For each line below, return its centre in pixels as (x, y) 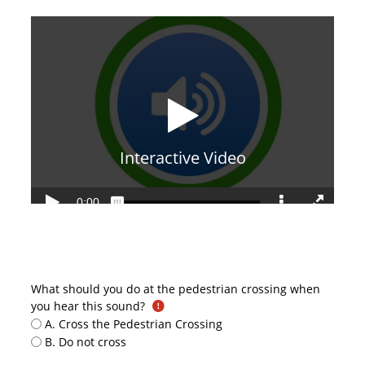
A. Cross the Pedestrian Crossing (134, 323)
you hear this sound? (88, 306)
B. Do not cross (86, 341)
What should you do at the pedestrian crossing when (175, 289)
